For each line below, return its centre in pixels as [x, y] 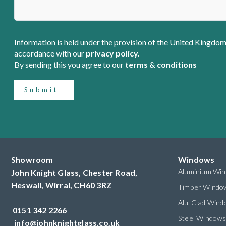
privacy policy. [113, 53]
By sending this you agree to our [70, 65]
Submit [41, 90]
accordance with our [50, 53]
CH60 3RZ [93, 185]
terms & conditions [161, 65]
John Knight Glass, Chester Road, [74, 173]
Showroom [32, 160]
